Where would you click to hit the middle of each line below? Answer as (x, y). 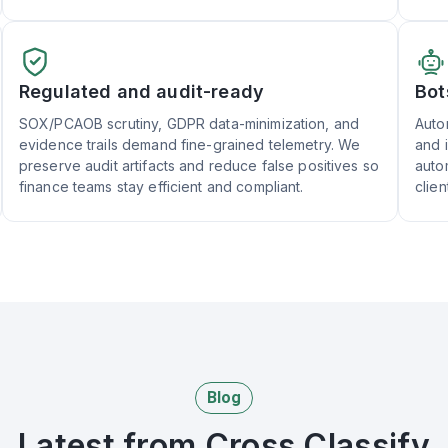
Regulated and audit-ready (141, 91)
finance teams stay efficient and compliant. (161, 186)
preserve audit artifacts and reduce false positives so (198, 165)
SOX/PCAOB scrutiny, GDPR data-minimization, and (189, 123)
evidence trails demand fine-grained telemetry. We (189, 144)
